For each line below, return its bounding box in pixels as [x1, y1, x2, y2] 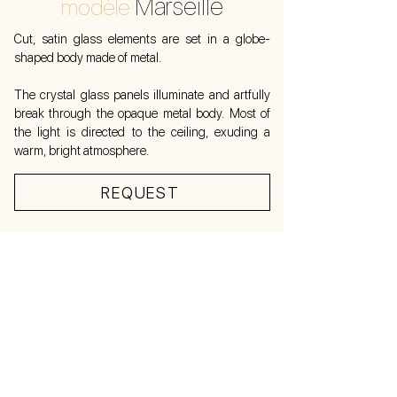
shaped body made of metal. [14, 51, 161, 65]
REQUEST [101, 183, 180, 202]
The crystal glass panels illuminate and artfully [14, 88, 270, 102]
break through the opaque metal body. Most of [14, 106, 270, 121]
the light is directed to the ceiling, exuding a [14, 125, 270, 139]
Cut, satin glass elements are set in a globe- [14, 32, 270, 46]
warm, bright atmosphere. [14, 144, 149, 158]
